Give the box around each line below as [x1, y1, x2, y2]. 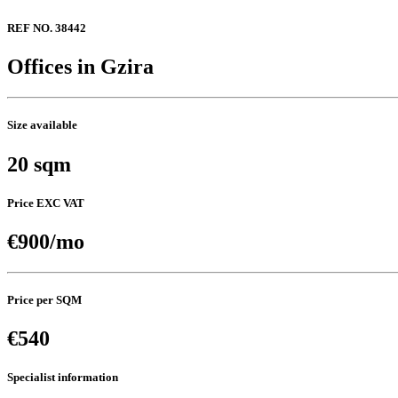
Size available [7, 118, 77, 132]
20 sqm [7, 152, 71, 176]
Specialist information [7, 370, 118, 385]
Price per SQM [7, 293, 82, 307]
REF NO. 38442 [7, 21, 86, 36]
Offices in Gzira [7, 55, 154, 79]
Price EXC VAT [7, 195, 84, 210]
